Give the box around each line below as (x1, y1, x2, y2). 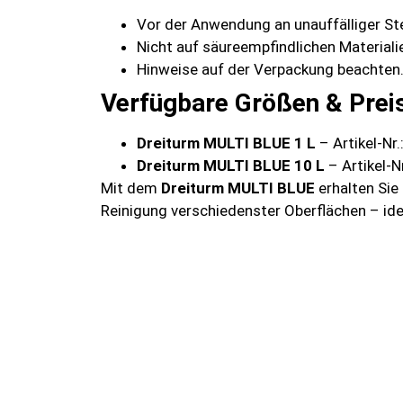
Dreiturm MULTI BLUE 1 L (137, 134, 316, 153)
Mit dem (101, 179, 161, 198)
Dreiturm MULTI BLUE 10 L (137, 157, 325, 175)
